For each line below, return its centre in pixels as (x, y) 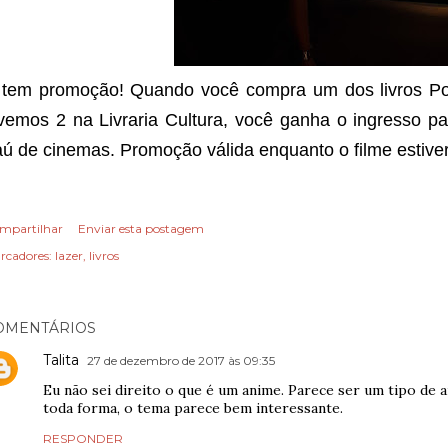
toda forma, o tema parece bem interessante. (193, 407)
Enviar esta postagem (141, 228)
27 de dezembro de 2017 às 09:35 (181, 360)
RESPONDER (83, 438)
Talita (61, 359)
